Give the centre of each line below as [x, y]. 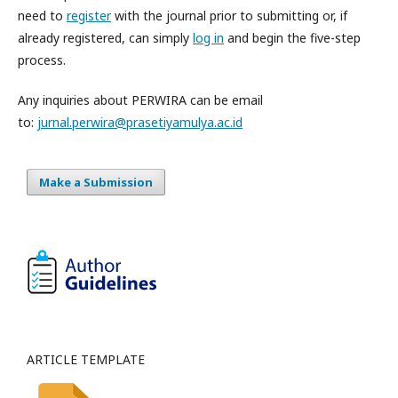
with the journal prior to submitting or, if [229, 16]
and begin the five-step [292, 38]
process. [42, 60]
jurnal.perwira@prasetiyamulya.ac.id [140, 123]
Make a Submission [96, 183]
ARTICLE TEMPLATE [86, 360]
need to [42, 16]
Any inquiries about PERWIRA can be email [140, 100]
